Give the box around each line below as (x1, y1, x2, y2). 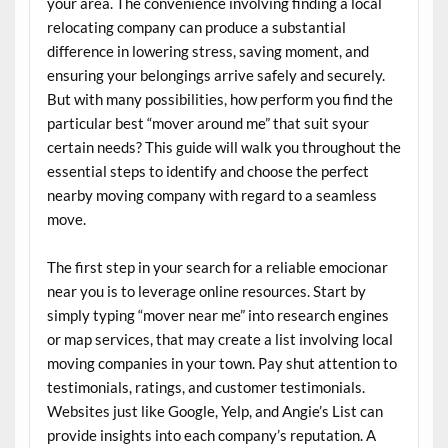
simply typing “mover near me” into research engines (46, 305, 389, 324)
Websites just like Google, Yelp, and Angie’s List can (46, 401, 383, 420)
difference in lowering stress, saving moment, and (46, 41, 369, 60)
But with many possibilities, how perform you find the (46, 89, 393, 108)
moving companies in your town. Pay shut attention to (46, 353, 397, 372)
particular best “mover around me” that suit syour (46, 113, 369, 132)
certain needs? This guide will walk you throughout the (46, 137, 401, 156)
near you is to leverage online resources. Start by (46, 281, 366, 300)
